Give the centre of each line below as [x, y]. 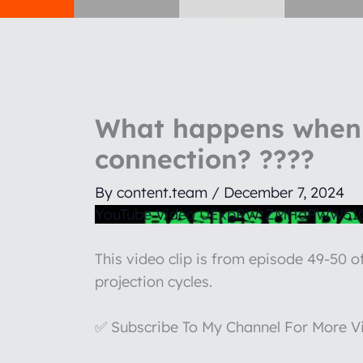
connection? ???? [205, 158]
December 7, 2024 [284, 192]
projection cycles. [154, 281]
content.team [164, 192]
